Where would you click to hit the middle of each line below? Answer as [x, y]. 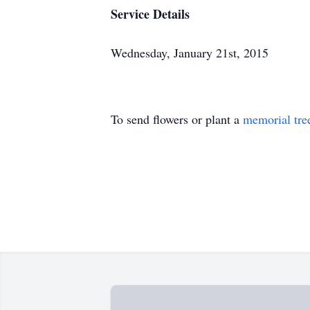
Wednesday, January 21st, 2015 [190, 53]
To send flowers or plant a [177, 119]
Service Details [150, 14]
